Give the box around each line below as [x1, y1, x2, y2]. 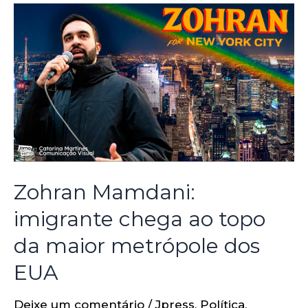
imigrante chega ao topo [14, 206, 265, 232]
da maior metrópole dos [14, 233, 260, 259]
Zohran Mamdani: [14, 179, 195, 206]
